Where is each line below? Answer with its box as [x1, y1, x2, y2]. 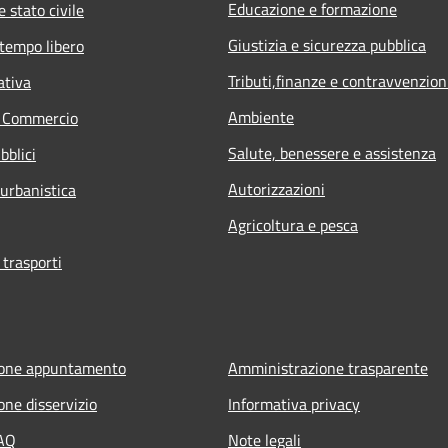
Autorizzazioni [228, 176, 325, 201]
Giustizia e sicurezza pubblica [228, 32, 426, 57]
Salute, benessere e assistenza [228, 140, 436, 165]
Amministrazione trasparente [228, 355, 428, 380]
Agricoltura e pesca [228, 212, 358, 237]
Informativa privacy [228, 391, 360, 416]
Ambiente [228, 104, 294, 129]
